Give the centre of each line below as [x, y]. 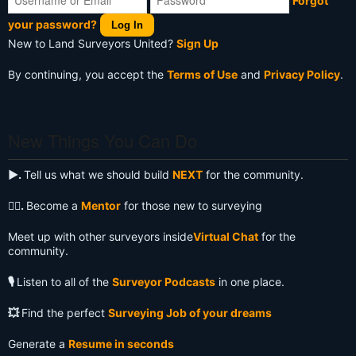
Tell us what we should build [98, 175]
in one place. [250, 282]
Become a [54, 206]
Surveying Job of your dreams [190, 313]
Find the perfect [65, 313]
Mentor [101, 206]
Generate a [38, 344]
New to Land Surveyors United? [92, 44]
